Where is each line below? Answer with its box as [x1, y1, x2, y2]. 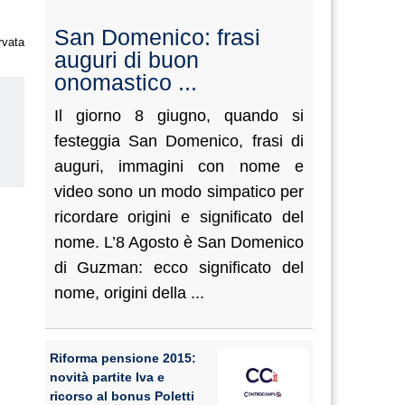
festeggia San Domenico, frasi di [53, 132, 304, 150]
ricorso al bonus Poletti [49, 389, 194, 403]
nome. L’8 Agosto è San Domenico [53, 233, 304, 251]
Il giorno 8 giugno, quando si [53, 107, 304, 125]
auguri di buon [53, 47, 199, 72]
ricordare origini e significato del [53, 208, 304, 226]
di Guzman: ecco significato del [53, 259, 304, 277]
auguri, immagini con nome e [53, 157, 304, 175]
